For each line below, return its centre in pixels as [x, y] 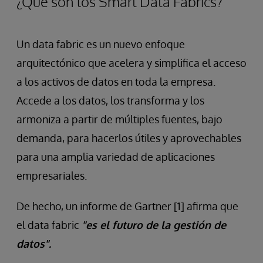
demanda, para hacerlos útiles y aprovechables [129, 138]
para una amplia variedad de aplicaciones [116, 157]
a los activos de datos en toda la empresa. [116, 82]
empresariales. [52, 176]
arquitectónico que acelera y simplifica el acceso [131, 63]
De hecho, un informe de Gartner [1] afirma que [127, 206]
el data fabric [49, 225]
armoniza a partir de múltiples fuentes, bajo [119, 119]
